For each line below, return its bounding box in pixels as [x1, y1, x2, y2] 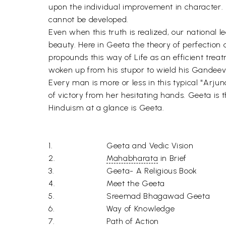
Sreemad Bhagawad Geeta [106, 191, 210, 201]
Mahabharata [106, 153, 158, 163]
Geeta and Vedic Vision [106, 141, 194, 150]
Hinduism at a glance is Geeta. [48, 103, 164, 112]
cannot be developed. [48, 15, 129, 24]
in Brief [158, 153, 187, 163]
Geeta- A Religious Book [106, 166, 197, 176]
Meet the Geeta [106, 179, 165, 188]
